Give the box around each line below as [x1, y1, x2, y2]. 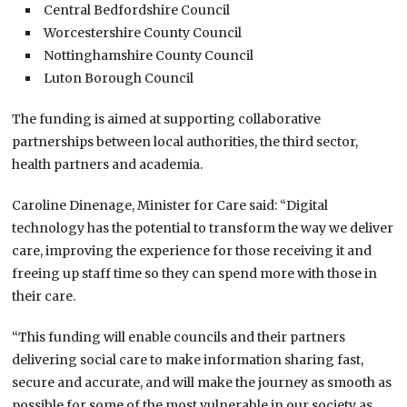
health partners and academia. [12, 156, 203, 174]
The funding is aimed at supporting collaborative [12, 111, 322, 128]
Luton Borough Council [44, 70, 194, 87]
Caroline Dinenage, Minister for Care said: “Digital [12, 197, 329, 214]
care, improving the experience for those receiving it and [12, 243, 372, 260]
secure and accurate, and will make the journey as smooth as [12, 374, 392, 392]
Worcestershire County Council [44, 25, 243, 42]
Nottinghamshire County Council [44, 47, 254, 65]
